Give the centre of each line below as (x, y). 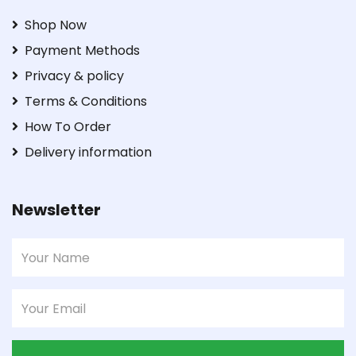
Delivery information (88, 153)
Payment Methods (82, 51)
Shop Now (56, 25)
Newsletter (56, 210)
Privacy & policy (74, 76)
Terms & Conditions (86, 102)
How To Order (68, 127)
